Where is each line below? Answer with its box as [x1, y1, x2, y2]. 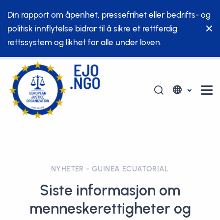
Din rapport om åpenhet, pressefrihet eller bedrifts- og [7, 10, 211, 20]
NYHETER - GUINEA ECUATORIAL [51, 165, 169, 173]
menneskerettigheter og [29, 200, 191, 217]
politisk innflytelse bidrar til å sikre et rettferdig [7, 24, 177, 33]
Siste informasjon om [40, 182, 180, 199]
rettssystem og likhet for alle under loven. [7, 37, 162, 47]
